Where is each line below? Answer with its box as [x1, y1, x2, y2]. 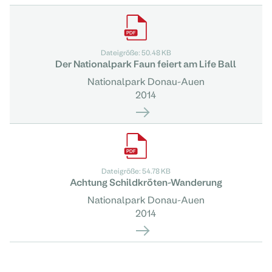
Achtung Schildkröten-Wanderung [69, 176, 222, 188]
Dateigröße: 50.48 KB [101, 48, 171, 56]
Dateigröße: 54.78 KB [101, 166, 171, 175]
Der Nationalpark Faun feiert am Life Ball [55, 58, 236, 69]
